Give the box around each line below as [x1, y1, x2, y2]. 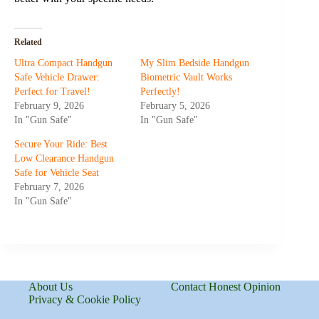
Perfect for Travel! [14, 86, 90, 98]
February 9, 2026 [14, 100, 84, 112]
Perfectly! [140, 86, 181, 98]
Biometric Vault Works [140, 72, 233, 83]
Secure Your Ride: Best [14, 139, 108, 150]
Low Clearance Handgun [14, 153, 114, 164]
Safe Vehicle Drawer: [14, 72, 100, 83]
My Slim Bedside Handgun [140, 58, 250, 69]
